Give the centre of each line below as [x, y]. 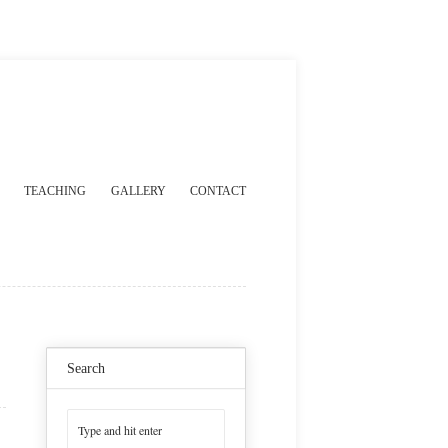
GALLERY [138, 191]
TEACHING [55, 191]
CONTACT [218, 191]
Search [86, 368]
